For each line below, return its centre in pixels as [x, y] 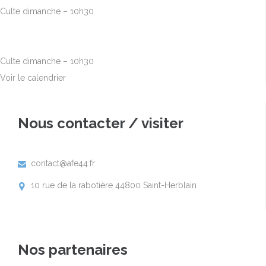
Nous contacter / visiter [101, 123]
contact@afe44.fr [63, 164]
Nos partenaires [73, 249]
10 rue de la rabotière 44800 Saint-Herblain [114, 186]
